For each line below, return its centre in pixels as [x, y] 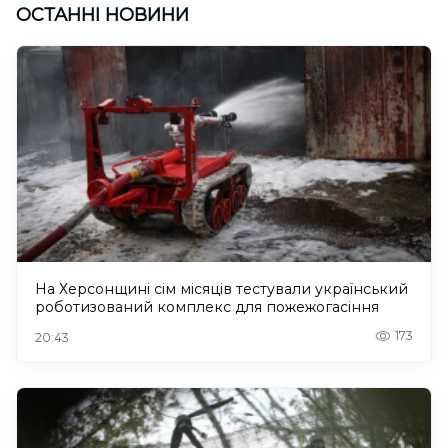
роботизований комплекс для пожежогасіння [207, 307]
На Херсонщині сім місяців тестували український [221, 289]
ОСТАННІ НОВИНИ [102, 14]
